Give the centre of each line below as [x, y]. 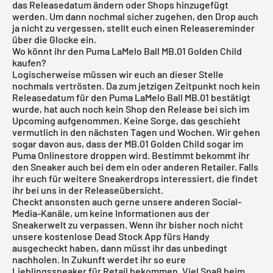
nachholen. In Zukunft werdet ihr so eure [99, 259]
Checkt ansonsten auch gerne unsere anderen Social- [127, 201]
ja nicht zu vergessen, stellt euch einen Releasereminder [133, 27]
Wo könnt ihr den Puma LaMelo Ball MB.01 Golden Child [127, 51]
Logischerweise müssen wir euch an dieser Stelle [118, 74]
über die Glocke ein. [54, 39]
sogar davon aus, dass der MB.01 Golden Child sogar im [128, 143]
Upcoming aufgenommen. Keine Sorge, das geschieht [126, 120]
